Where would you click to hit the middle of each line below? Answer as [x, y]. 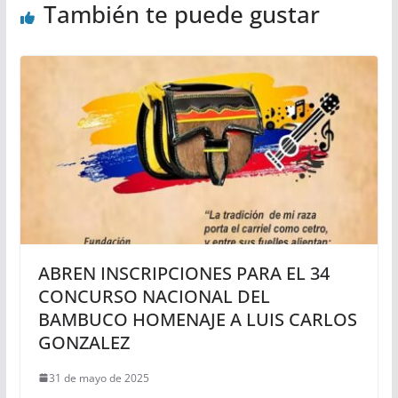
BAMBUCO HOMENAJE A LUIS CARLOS [197, 319]
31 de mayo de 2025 [99, 378]
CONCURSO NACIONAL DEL [154, 296]
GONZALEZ [84, 342]
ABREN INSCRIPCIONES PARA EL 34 [183, 273]
